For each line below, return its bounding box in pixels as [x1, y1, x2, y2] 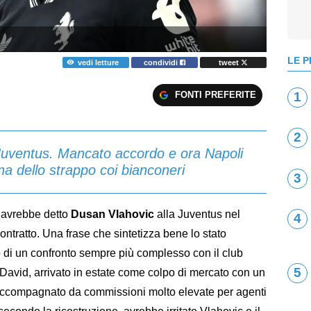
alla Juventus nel [154, 208, 240, 220]
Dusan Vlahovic [71, 208, 154, 220]
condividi [144, 58, 180, 67]
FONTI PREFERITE [174, 89, 256, 100]
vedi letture [77, 58, 119, 67]
